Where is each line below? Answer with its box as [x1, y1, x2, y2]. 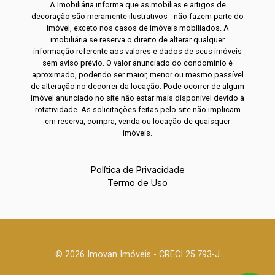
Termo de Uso [107, 177, 168, 188]
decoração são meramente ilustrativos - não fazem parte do [31, 11, 244, 21]
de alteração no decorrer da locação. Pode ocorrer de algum [31, 81, 244, 91]
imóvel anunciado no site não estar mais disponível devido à [31, 93, 244, 103]
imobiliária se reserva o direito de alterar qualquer [50, 34, 225, 44]
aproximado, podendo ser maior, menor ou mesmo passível [31, 69, 244, 79]
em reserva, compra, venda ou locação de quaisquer [45, 116, 230, 126]
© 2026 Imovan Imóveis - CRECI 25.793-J [55, 249, 220, 260]
